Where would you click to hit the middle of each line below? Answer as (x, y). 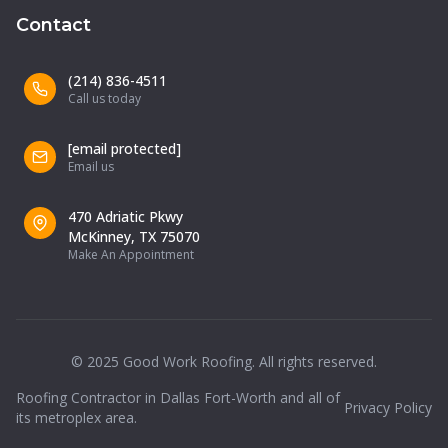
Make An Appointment (131, 254)
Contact (53, 25)
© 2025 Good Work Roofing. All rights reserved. (224, 361)
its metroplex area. (76, 417)
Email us (91, 166)
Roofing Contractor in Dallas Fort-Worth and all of (178, 397)
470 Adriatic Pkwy (125, 216)
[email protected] (124, 148)
